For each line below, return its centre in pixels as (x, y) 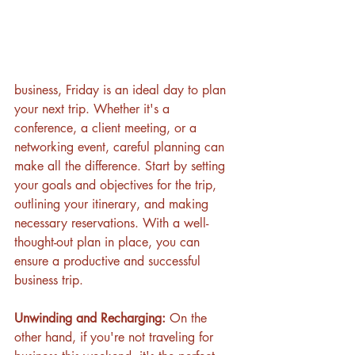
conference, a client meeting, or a (107, 128)
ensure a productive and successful (109, 261)
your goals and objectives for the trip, (117, 185)
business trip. (49, 280)
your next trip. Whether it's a (94, 109)
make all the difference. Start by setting (122, 166)
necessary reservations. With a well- (111, 223)
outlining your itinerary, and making (113, 204)
